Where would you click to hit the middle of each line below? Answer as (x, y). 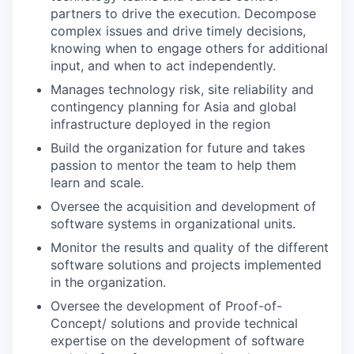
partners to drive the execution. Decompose (183, 13)
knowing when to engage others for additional (189, 48)
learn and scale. (97, 183)
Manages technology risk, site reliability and (182, 89)
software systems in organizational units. (173, 224)
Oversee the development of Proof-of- (166, 306)
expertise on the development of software (177, 341)
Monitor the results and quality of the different (190, 247)
